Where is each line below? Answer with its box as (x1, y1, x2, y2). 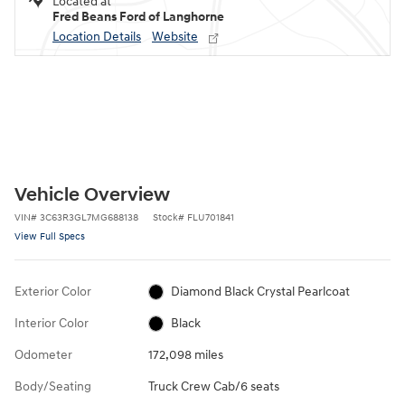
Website (152, 28, 198, 44)
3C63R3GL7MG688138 (40, 211, 138, 223)
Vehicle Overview (14, 183, 170, 207)
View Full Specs (14, 230, 85, 242)
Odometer (14, 346, 72, 363)
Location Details (52, 28, 141, 44)
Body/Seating (14, 378, 91, 394)
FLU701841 (187, 211, 234, 223)
